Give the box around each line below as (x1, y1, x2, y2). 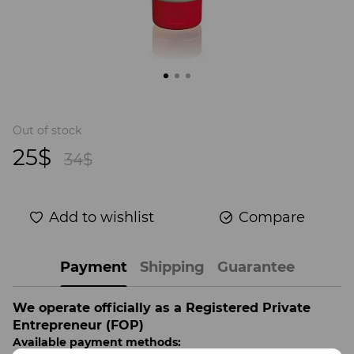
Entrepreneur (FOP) (13, 317, 144, 333)
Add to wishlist (48, 208, 154, 226)
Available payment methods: (13, 334, 181, 349)
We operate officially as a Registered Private (13, 299, 311, 315)
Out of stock (13, 122, 81, 137)
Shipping (139, 258, 205, 277)
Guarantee (217, 258, 295, 277)
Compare (239, 208, 305, 226)
